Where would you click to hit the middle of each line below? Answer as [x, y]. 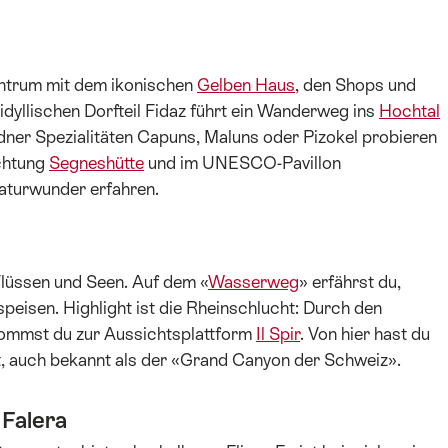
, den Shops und [355, 84]
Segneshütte [96, 162]
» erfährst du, [350, 281]
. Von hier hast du [365, 333]
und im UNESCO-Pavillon [242, 162]
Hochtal [409, 110]
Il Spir [278, 333]
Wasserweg [253, 281]
